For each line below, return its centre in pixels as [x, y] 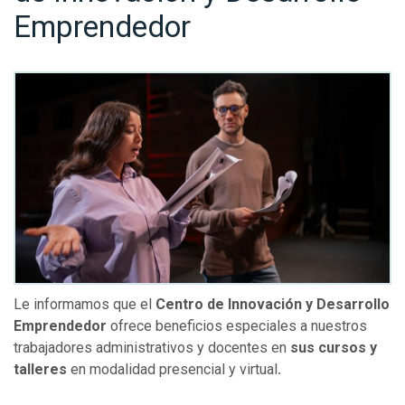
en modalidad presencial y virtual [174, 369]
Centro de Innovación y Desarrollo [273, 304]
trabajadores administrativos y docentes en [152, 347]
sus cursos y [334, 347]
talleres [42, 369]
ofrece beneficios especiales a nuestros [239, 325]
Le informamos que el [85, 304]
